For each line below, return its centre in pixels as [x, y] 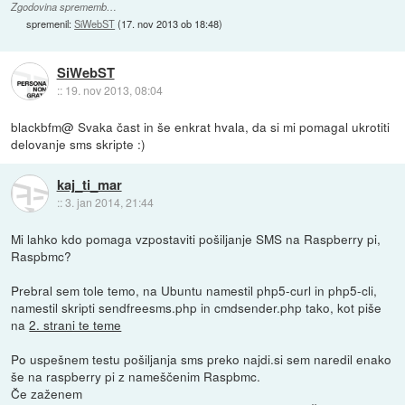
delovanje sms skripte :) [79, 143]
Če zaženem [47, 393]
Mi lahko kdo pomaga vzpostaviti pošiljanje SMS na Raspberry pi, [196, 238]
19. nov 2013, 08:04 [113, 90]
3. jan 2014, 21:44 [109, 202]
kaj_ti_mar [89, 185]
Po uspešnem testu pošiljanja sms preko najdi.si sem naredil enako [202, 358]
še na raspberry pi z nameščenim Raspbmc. [136, 376]
